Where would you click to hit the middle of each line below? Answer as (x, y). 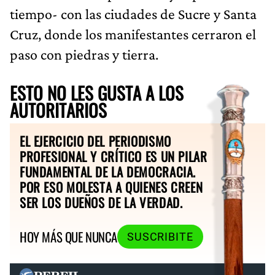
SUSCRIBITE (160, 237)
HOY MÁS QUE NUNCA (68, 237)
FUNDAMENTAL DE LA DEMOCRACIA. (108, 171)
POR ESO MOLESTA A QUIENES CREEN (111, 187)
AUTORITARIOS (58, 110)
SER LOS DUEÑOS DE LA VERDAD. (101, 202)
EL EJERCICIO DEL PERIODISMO (95, 141)
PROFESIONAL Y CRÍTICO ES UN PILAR (114, 156)
